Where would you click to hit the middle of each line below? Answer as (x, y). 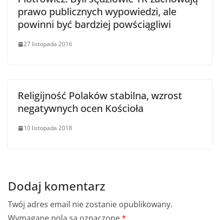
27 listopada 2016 (48, 44)
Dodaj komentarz (56, 186)
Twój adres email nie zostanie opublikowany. (90, 205)
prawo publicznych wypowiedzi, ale (97, 12)
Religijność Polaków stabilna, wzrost (100, 96)
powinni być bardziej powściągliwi (94, 25)
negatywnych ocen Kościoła (81, 109)
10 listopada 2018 (48, 128)
